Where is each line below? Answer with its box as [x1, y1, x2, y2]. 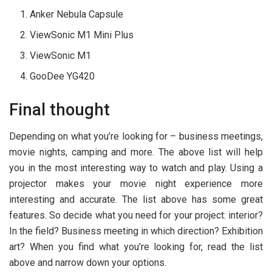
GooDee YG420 [30, 70, 95, 82]
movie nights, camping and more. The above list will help [9, 146, 263, 158]
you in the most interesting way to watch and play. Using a [9, 162, 263, 174]
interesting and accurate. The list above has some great [9, 194, 263, 206]
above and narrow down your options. [9, 257, 166, 269]
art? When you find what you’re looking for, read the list [9, 241, 263, 253]
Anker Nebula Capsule [30, 8, 124, 20]
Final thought [9, 100, 110, 120]
